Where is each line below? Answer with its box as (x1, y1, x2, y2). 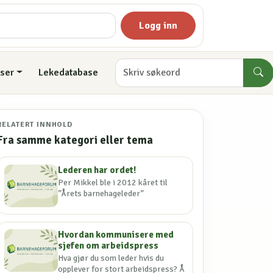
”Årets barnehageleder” (58, 188, 144, 199)
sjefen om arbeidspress (58, 239, 159, 252)
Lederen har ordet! (58, 163, 137, 176)
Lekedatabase (38, 66, 98, 79)
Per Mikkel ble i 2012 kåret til (58, 177, 168, 188)
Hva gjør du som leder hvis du (58, 253, 165, 264)
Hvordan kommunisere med (58, 228, 174, 241)
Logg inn (139, 19, 178, 32)
